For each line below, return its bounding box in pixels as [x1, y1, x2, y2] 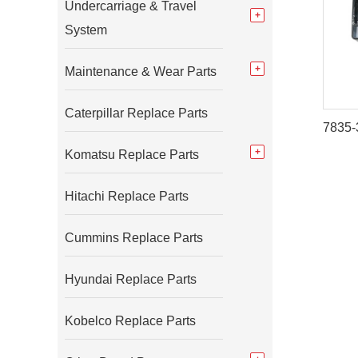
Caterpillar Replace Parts [65, 106, 208, 120]
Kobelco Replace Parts [65, 314, 196, 328]
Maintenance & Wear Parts [65, 65, 217, 78]
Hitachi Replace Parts [65, 189, 189, 203]
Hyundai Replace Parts [65, 272, 197, 286]
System [65, 23, 107, 37]
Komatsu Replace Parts [65, 148, 199, 161]
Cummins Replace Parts [65, 231, 203, 245]
